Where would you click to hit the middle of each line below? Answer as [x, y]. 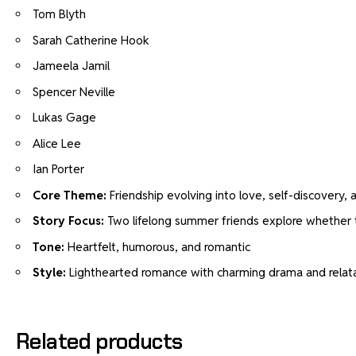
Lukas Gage [64, 118]
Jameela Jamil [71, 66]
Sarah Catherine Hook [91, 40]
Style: [49, 273]
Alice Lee [57, 143]
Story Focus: [68, 221]
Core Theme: [70, 195]
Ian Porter [58, 169]
